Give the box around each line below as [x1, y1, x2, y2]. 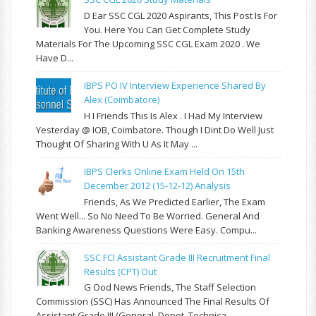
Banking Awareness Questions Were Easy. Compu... [36, 223, 257, 236]
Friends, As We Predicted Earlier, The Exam [84, 195, 266, 208]
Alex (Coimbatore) [84, 93, 160, 107]
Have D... [36, 51, 73, 64]
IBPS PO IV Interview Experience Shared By [84, 79, 267, 92]
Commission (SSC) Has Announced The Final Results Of [36, 295, 269, 308]
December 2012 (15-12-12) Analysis [84, 178, 231, 192]
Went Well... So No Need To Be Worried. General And [36, 209, 260, 222]
